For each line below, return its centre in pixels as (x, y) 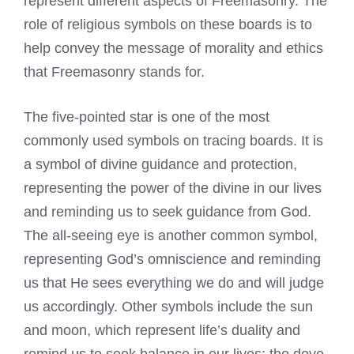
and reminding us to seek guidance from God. (168, 212)
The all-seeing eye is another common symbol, (171, 236)
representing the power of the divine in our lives (173, 188)
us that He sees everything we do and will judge (174, 283)
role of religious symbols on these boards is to (168, 25)
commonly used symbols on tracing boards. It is (173, 141)
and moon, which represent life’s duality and (162, 331)
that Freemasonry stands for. (114, 72)
